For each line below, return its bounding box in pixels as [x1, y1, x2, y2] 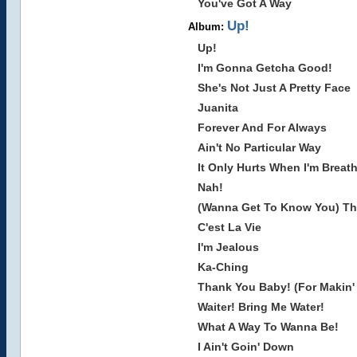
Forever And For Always [197, 121, 327, 134]
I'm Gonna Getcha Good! [197, 61, 332, 74]
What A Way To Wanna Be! [197, 320, 339, 333]
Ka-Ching [197, 261, 249, 273]
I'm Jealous [197, 241, 259, 253]
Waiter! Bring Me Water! [197, 300, 324, 313]
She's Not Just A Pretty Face [197, 81, 351, 94]
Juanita [197, 101, 238, 114]
